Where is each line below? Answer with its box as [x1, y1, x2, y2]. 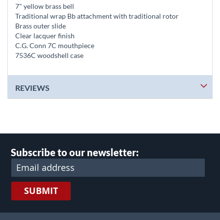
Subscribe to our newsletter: [11, 146, 139, 158]
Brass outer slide [15, 22, 66, 30]
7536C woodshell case [15, 51, 83, 59]
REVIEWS [15, 83, 50, 92]
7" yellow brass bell [15, 2, 74, 10]
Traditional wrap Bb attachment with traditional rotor [15, 12, 179, 20]
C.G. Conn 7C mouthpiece [15, 41, 94, 50]
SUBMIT [24, 185, 58, 197]
